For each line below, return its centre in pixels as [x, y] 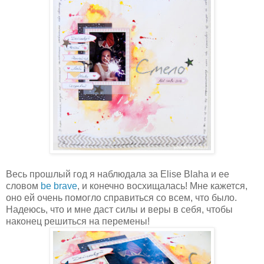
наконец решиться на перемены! [78, 221]
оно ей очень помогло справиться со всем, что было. [121, 197]
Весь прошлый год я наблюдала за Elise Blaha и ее [118, 174]
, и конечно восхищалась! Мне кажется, [162, 186]
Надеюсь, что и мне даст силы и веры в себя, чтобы [119, 209]
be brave [59, 186]
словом [23, 186]
